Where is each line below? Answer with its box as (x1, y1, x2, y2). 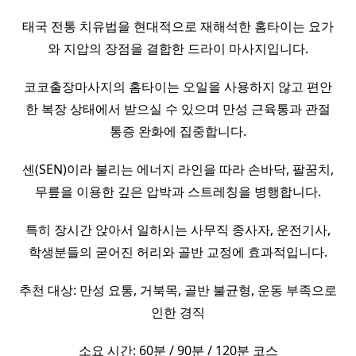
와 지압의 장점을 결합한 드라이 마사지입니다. (48, 40, 308, 58)
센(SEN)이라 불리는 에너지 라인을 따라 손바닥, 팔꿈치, (22, 161, 334, 179)
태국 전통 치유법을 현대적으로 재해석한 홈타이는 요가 (22, 17, 334, 36)
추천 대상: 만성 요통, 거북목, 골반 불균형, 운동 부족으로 (19, 281, 337, 300)
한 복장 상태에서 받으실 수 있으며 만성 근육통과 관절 (25, 100, 331, 118)
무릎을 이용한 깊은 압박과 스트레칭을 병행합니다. (35, 183, 321, 201)
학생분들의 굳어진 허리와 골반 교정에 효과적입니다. (29, 243, 327, 261)
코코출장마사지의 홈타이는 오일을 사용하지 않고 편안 (24, 78, 332, 96)
